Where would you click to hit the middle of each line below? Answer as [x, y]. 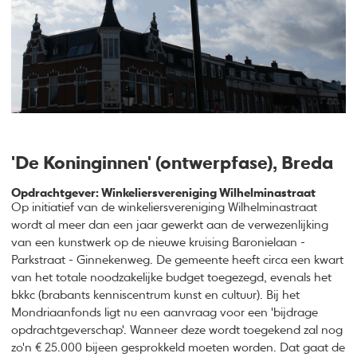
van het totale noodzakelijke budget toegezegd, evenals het [172, 278]
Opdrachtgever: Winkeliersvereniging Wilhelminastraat [164, 194]
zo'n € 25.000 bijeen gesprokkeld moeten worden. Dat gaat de [178, 348]
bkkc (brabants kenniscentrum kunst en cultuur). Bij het [156, 296]
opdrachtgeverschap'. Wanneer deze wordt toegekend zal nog [177, 331]
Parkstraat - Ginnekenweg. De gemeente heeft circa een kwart [178, 261]
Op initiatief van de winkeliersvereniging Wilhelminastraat [165, 208]
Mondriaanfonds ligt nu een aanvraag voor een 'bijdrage [165, 313]
